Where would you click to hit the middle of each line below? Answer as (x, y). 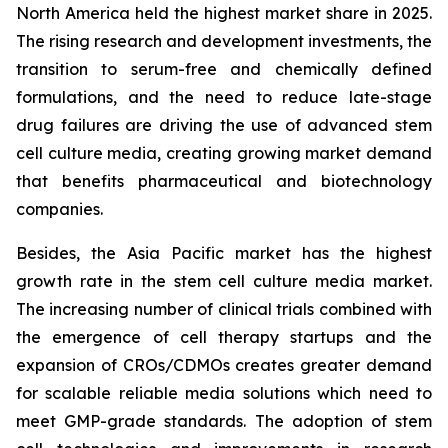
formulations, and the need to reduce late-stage (224, 96)
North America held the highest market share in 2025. (224, 12)
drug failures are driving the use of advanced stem (224, 124)
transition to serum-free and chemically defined (224, 68)
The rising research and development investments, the (224, 40)
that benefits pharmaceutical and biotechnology (224, 180)
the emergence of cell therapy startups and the (224, 336)
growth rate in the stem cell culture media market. (224, 280)
